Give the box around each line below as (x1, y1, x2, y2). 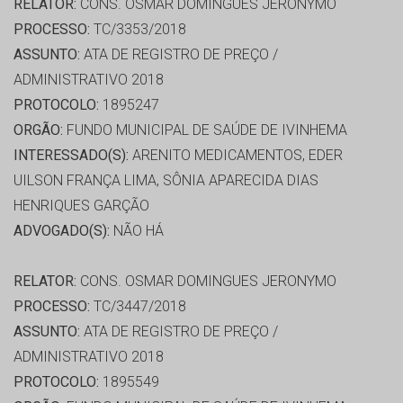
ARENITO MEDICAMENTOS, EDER (129, 147, 343, 165)
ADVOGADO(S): (13, 222, 110, 240)
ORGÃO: (13, 121, 63, 139)
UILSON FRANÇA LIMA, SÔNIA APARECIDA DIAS (13, 172, 318, 190)
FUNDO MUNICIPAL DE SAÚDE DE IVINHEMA (63, 121, 347, 139)
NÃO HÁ (110, 222, 164, 240)
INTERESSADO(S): (13, 147, 129, 165)
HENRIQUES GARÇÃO (13, 197, 149, 215)
